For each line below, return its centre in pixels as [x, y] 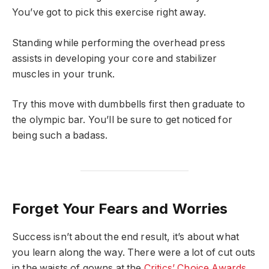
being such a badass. [60, 136]
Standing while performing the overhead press [119, 43]
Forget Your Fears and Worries [120, 208]
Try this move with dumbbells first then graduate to [129, 104]
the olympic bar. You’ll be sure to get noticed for [122, 120]
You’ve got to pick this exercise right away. [109, 13]
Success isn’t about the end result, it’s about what [126, 237]
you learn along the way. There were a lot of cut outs [134, 253]
